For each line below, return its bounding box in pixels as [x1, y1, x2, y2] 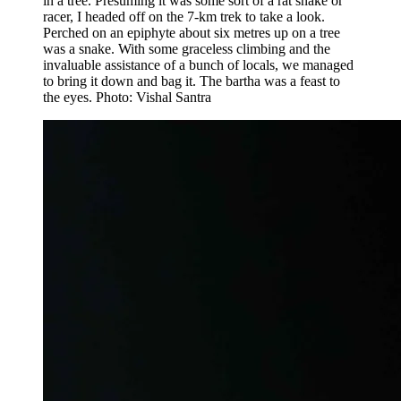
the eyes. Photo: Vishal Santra [43, 89, 211, 105]
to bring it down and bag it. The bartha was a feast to [43, 73, 340, 89]
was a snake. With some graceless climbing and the [43, 40, 330, 56]
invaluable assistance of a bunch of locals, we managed [43, 56, 354, 73]
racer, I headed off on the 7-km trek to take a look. [43, 8, 325, 24]
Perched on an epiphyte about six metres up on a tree [43, 24, 340, 40]
